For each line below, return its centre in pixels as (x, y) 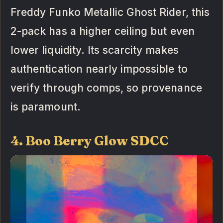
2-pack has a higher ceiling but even (103, 31)
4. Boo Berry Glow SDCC (90, 141)
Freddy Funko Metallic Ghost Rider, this (110, 12)
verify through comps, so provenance (106, 88)
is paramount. (46, 107)
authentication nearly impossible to (99, 69)
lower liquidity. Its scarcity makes (95, 50)
